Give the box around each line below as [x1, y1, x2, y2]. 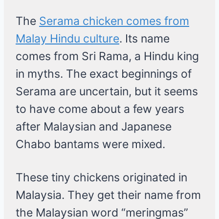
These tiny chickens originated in [16, 171, 187, 185]
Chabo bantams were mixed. [16, 137, 165, 152]
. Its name [119, 32, 170, 46]
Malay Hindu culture [16, 32, 119, 46]
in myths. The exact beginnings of [16, 67, 192, 81]
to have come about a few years [16, 102, 184, 116]
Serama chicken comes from [39, 14, 189, 28]
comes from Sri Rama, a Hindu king [16, 49, 199, 64]
